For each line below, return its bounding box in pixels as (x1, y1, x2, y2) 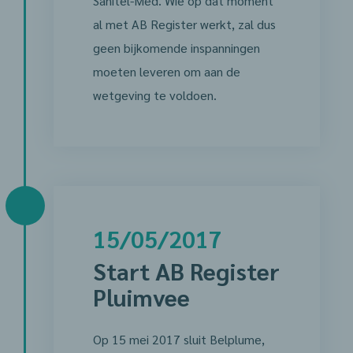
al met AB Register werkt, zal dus (92, 16, 276, 32)
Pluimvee (92, 281, 190, 312)
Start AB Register (92, 255, 280, 286)
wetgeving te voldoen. (92, 87, 217, 103)
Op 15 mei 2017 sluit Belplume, (92, 331, 265, 347)
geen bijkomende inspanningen (92, 39, 260, 56)
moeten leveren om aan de (92, 63, 240, 80)
